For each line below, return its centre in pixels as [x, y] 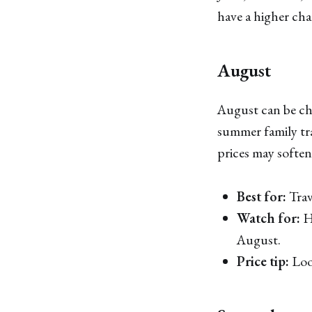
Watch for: [268, 218]
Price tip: [263, 261]
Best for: [262, 196]
